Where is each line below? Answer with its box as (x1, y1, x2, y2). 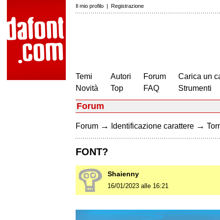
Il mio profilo (76, 3, 104, 9)
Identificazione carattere (111, 122, 194, 130)
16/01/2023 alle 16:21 (108, 182, 168, 190)
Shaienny (108, 170, 139, 178)
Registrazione (111, 3, 144, 9)
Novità (76, 84, 98, 92)
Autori (110, 72, 131, 81)
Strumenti (178, 84, 212, 92)
